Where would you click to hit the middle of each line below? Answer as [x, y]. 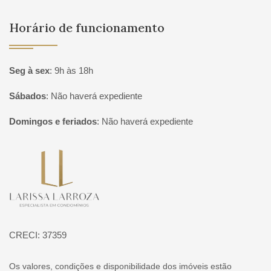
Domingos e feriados [53, 121]
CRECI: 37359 [38, 235]
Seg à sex [29, 70]
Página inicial [44, 158]
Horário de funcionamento [87, 28]
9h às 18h [74, 70]
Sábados [28, 96]
